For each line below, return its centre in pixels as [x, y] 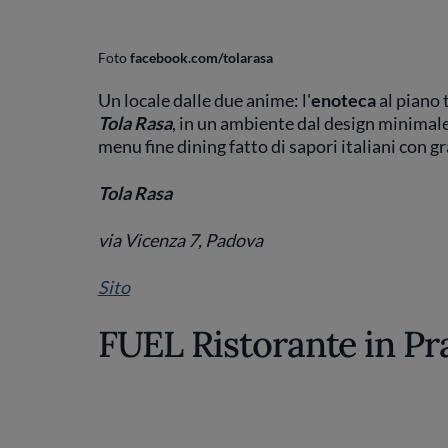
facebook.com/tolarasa [201, 58]
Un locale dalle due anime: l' [204, 100]
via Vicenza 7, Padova [180, 240]
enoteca [343, 100]
